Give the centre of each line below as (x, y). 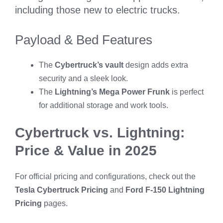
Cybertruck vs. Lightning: (100, 132)
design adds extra (156, 65)
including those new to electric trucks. (98, 10)
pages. (55, 203)
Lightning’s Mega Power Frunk (112, 92)
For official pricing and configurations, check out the (105, 176)
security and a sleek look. (83, 78)
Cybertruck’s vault (89, 65)
